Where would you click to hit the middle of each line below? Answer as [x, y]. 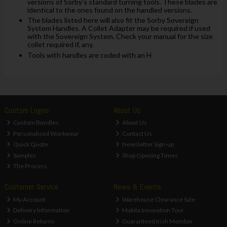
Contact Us [137, 133]
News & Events [137, 187]
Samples [24, 155]
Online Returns [34, 221]
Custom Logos [27, 110]
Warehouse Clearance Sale [158, 199]
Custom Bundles [36, 123]
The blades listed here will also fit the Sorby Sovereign [113, 20]
